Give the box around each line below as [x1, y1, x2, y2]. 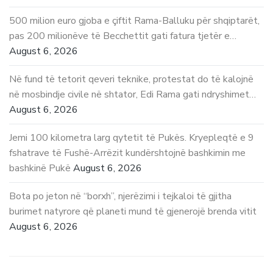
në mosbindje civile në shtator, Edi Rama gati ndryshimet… [9, 88, 256, 102]
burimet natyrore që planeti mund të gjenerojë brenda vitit [9, 205, 257, 219]
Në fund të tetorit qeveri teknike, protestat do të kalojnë [9, 73, 253, 87]
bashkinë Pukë [9, 161, 71, 175]
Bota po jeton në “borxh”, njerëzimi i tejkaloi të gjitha [9, 190, 232, 204]
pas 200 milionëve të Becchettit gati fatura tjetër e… [9, 29, 236, 43]
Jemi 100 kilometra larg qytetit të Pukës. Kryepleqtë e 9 [9, 131, 254, 145]
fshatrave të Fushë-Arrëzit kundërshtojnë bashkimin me [9, 146, 246, 160]
